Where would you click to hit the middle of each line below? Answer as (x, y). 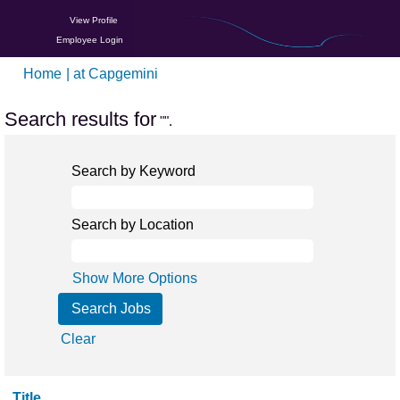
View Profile (93, 20)
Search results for (80, 119)
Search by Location (133, 225)
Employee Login (90, 40)
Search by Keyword (133, 171)
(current (181, 73)
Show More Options (135, 278)
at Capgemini (116, 74)
